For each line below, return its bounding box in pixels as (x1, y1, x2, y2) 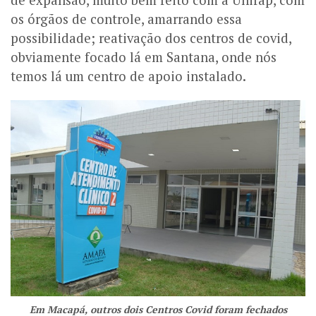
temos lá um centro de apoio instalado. (11, 68, 246, 85)
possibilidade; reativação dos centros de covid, (11, 30, 291, 47)
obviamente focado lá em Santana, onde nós (11, 49, 276, 66)
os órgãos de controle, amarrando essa (11, 11, 242, 28)
